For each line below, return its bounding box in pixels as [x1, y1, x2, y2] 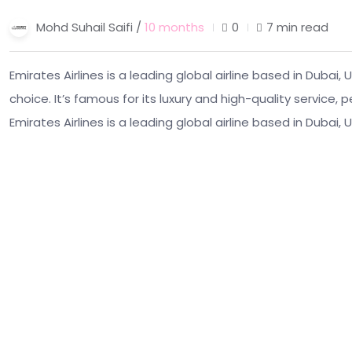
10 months [145, 18, 204, 35]
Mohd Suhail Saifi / [36, 18, 145, 35]
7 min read [266, 18, 328, 35]
